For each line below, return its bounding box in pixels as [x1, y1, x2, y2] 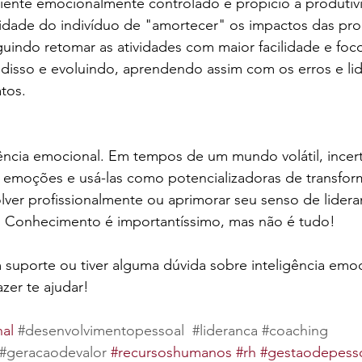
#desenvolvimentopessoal [18, 322, 184, 340]
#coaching [262, 322, 328, 340]
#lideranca [192, 322, 258, 340]
